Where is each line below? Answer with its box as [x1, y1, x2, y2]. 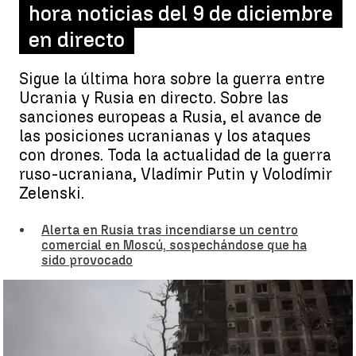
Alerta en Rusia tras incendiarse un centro [41, 222, 298, 238]
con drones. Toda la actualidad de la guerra [19, 145, 331, 164]
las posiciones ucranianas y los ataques [19, 126, 311, 145]
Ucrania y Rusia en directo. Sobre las [19, 88, 288, 107]
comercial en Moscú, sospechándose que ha [41, 238, 307, 253]
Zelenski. [19, 184, 84, 203]
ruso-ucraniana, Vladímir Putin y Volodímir [19, 164, 332, 184]
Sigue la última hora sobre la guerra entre [19, 69, 325, 88]
